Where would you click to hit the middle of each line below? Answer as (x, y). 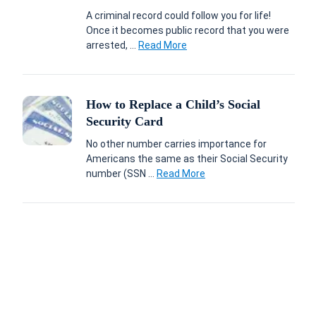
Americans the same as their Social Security (187, 159)
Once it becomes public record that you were (188, 30)
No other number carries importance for (176, 144)
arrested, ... (112, 45)
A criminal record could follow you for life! (178, 16)
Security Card (124, 121)
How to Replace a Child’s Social (173, 104)
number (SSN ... (121, 174)
